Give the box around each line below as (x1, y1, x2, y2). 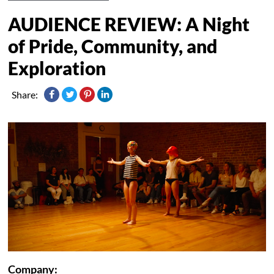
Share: (12, 88, 39, 100)
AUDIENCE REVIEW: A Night (8, 12, 250, 35)
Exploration (8, 56, 106, 79)
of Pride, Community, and (8, 34, 218, 57)
